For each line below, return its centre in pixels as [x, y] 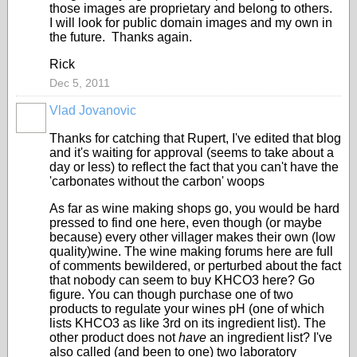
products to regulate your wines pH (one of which [187, 309]
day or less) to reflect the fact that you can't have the [194, 167]
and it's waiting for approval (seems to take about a [192, 153]
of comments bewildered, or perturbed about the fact [195, 266]
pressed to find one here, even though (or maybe [186, 223]
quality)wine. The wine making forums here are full [191, 251]
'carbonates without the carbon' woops [159, 181]
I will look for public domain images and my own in [191, 23]
